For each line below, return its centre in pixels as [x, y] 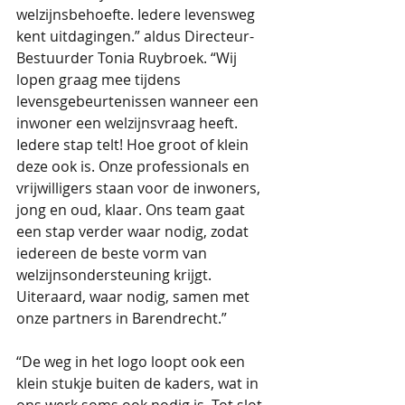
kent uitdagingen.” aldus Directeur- [135, 37]
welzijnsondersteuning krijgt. [116, 275]
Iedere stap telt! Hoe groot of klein [134, 145]
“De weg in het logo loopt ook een [132, 362]
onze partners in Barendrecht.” [122, 319]
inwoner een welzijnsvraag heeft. [129, 123]
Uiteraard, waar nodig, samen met [135, 297]
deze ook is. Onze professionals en [135, 167]
